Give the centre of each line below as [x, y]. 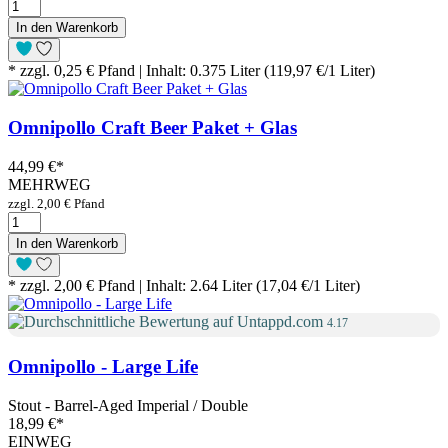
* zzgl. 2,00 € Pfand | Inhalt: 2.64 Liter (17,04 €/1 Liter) [184, 286]
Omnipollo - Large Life [103, 367]
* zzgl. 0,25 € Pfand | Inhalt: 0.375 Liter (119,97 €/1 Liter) [191, 71]
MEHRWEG [49, 184]
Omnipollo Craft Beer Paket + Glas [152, 127]
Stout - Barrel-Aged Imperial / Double [128, 405]
